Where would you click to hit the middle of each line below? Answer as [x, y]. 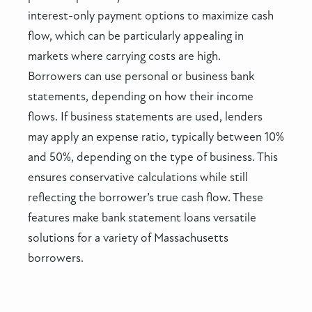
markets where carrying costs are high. [124, 56]
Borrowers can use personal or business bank [141, 77]
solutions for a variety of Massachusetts [128, 238]
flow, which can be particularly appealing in [136, 36]
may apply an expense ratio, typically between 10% [156, 137]
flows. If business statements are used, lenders [145, 117]
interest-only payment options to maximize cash [151, 16]
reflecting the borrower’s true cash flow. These [146, 198]
